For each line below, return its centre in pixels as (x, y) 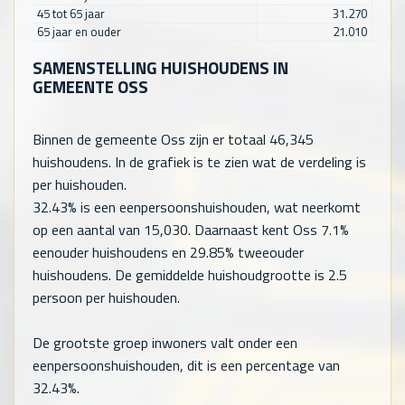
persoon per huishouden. (106, 297)
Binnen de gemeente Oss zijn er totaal (151, 139)
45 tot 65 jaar (71, 14)
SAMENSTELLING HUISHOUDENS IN (160, 67)
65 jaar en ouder (79, 32)
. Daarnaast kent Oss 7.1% (268, 229)
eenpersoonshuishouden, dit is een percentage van (186, 365)
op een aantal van (88, 229)
